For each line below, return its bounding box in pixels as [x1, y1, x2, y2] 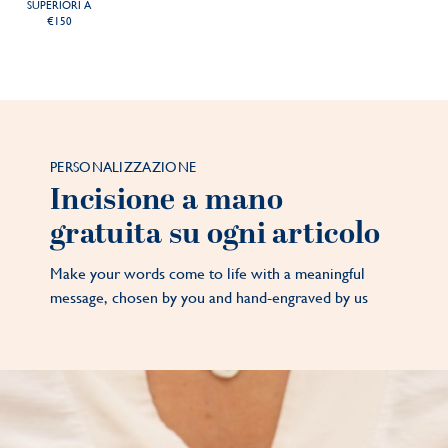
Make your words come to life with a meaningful [50, 264, 365, 283]
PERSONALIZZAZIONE [50, 159, 197, 175]
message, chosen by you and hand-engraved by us [50, 288, 368, 307]
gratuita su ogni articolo [50, 212, 381, 257]
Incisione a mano [50, 178, 283, 223]
